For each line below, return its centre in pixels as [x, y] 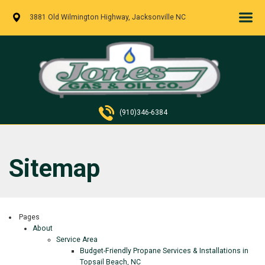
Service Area [77, 240]
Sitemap [54, 169]
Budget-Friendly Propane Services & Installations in [164, 251]
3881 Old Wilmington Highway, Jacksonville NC [107, 17]
